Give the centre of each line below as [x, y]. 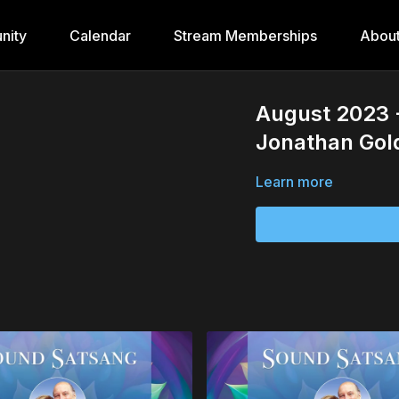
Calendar [100, 36]
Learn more [295, 182]
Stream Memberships [245, 36]
